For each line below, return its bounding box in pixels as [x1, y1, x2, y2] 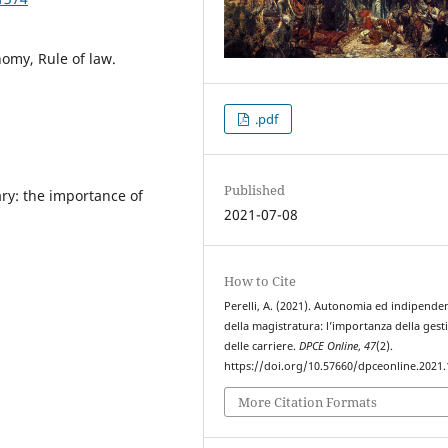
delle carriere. [224, 339, 300, 354]
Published [224, 181, 286, 200]
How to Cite [224, 272, 297, 291]
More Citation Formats [238, 392, 378, 411]
